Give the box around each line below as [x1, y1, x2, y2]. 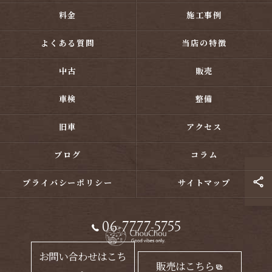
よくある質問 [40, 39, 95, 49]
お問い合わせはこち [39, 252, 126, 263]
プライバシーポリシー [22, 179, 114, 188]
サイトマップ [177, 179, 231, 188]
